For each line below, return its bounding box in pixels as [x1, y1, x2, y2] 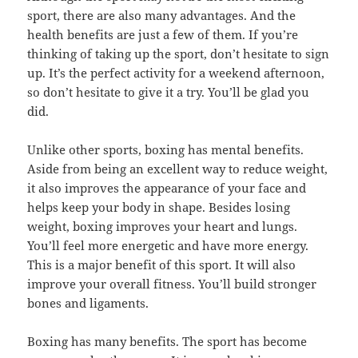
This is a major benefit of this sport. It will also [27, 257, 296, 273]
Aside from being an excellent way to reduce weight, [27, 161, 328, 177]
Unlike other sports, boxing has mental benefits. [27, 141, 304, 158]
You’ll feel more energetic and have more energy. [27, 237, 309, 254]
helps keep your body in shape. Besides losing [27, 199, 291, 216]
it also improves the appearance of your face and [27, 180, 307, 197]
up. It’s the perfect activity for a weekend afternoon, [27, 65, 325, 82]
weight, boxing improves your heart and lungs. [27, 218, 298, 235]
